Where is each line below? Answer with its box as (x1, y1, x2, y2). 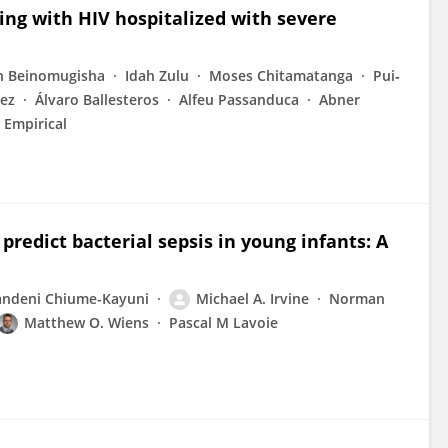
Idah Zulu (125, 66, 189, 85)
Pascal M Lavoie (169, 313, 278, 332)
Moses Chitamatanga (209, 66, 353, 85)
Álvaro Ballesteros (35, 90, 159, 109)
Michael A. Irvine (196, 289, 309, 308)
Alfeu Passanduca (179, 90, 299, 109)
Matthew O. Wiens (24, 313, 149, 332)
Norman (329, 289, 385, 308)
